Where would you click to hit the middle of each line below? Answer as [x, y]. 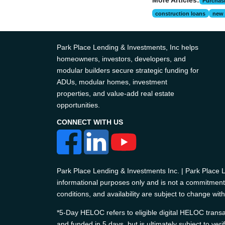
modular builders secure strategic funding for [128, 70]
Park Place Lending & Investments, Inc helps [127, 47]
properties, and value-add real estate [115, 93]
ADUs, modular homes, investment [112, 82]
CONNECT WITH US [90, 122]
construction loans [181, 13]
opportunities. [78, 105]
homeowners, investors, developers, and [121, 59]
